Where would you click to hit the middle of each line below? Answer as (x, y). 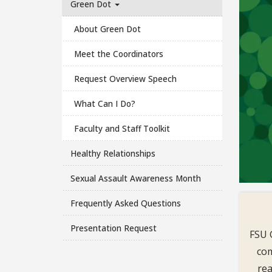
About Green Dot (108, 29)
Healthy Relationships (113, 153)
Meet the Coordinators (119, 53)
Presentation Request (113, 228)
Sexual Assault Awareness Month (135, 178)
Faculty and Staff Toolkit (122, 128)
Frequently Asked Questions (125, 203)
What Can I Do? (105, 103)
